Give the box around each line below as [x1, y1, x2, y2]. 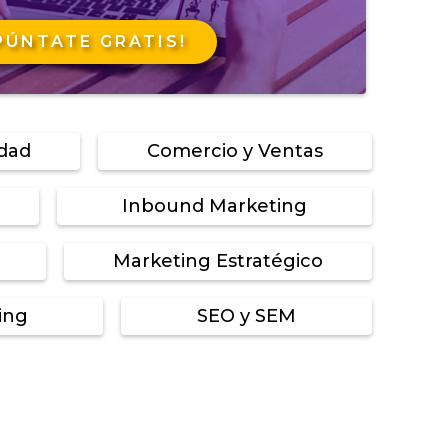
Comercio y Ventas [146, 139, 323, 162]
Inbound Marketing [122, 194, 308, 217]
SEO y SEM [197, 305, 297, 328]
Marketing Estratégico [112, 250, 323, 273]
